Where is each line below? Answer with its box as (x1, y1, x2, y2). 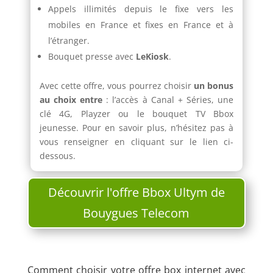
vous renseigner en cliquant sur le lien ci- (39, 136, 234, 148)
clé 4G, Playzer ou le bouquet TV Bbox (39, 108, 234, 120)
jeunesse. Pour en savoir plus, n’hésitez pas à (39, 122, 234, 134)
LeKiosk (133, 51, 169, 63)
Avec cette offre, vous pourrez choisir (39, 80, 194, 92)
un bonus (194, 80, 234, 92)
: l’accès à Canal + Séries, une (102, 94, 234, 106)
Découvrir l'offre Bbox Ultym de (48, 184, 225, 201)
